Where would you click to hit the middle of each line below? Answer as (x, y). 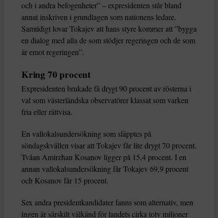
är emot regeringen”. (53, 52)
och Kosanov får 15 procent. (65, 181)
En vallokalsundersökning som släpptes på (86, 134)
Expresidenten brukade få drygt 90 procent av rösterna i (106, 89)
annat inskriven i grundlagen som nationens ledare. (99, 17)
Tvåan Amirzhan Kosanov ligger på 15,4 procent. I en (104, 157)
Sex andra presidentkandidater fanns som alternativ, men (107, 202)
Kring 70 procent (56, 75)
